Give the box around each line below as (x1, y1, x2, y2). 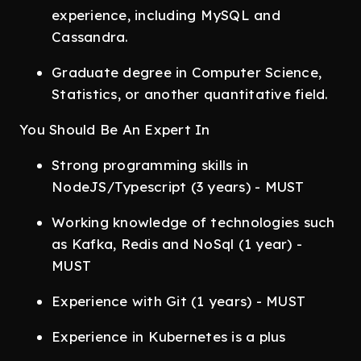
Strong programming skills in (52, 156, 248, 173)
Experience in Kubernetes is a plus (52, 328, 286, 345)
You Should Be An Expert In (19, 121, 210, 138)
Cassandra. (52, 28, 129, 45)
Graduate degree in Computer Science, (52, 64, 322, 81)
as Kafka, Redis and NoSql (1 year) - (52, 235, 302, 252)
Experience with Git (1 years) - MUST (52, 293, 305, 309)
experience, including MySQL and (52, 6, 280, 23)
